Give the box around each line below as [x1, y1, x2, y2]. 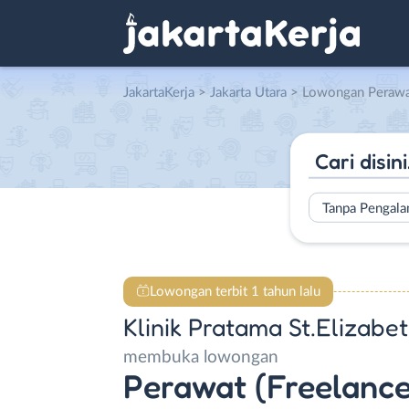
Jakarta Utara [210, 86, 287, 100]
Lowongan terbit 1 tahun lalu [149, 284, 320, 299]
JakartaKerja [123, 86, 194, 100]
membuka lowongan [123, 349, 278, 366]
